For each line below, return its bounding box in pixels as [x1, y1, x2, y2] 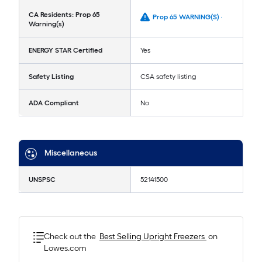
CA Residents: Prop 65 [29, 11, 100, 19]
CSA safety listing [140, 73, 196, 81]
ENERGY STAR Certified [29, 46, 102, 55]
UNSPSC [29, 175, 56, 184]
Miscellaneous [44, 148, 97, 158]
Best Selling [99, 232, 143, 242]
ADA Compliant [29, 99, 79, 108]
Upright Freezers [143, 232, 205, 242]
